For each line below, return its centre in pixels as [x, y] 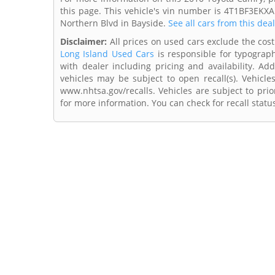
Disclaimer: [83, 42]
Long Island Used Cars [107, 54]
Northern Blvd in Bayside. [114, 23]
